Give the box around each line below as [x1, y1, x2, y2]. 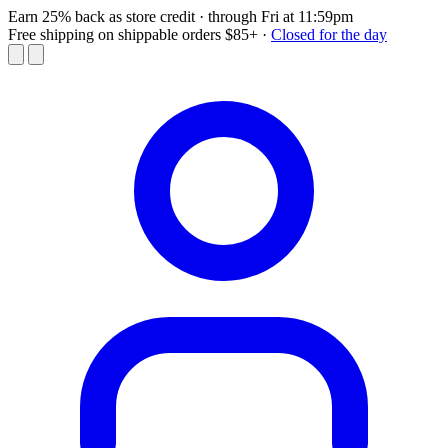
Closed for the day [271, 26, 387, 43]
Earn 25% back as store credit [8, 8, 195, 25]
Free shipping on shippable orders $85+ [8, 26, 258, 43]
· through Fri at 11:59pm [199, 8, 353, 25]
